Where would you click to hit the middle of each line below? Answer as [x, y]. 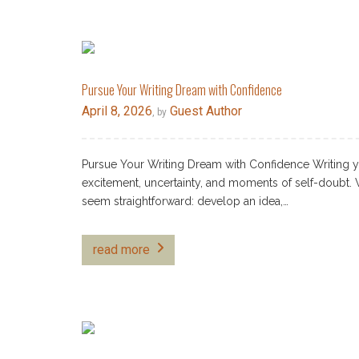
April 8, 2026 [117, 111]
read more [121, 250]
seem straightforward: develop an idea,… [185, 202]
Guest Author [204, 111]
